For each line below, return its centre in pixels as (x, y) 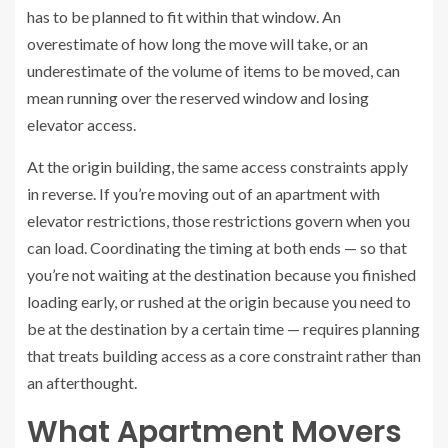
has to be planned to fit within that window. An (184, 17)
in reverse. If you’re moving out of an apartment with (203, 194)
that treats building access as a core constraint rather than (224, 356)
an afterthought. (82, 383)
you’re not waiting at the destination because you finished (221, 275)
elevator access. (81, 125)
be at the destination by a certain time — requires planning (223, 329)
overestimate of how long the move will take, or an (197, 44)
